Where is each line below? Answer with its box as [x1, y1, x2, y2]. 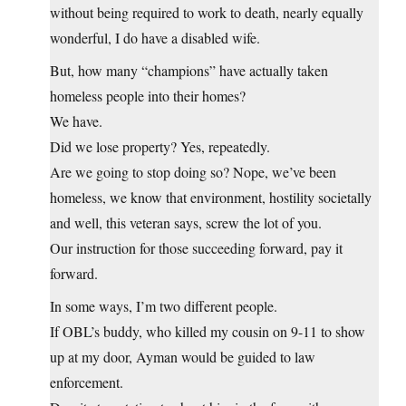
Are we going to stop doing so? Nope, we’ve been [50, 162, 336, 182]
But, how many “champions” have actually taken [50, 61, 328, 81]
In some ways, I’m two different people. [50, 296, 277, 316]
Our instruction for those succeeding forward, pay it [50, 238, 343, 258]
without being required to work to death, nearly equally [50, 3, 363, 23]
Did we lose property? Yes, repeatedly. [50, 137, 270, 157]
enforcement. [50, 372, 123, 392]
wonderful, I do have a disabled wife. [50, 28, 260, 48]
